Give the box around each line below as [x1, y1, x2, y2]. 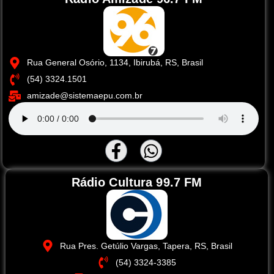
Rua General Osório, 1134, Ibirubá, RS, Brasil [27, 57, 203, 68]
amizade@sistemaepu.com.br [27, 91, 143, 101]
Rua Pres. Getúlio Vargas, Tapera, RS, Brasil [59, 240, 232, 251]
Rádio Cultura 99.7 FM [71, 175, 202, 189]
